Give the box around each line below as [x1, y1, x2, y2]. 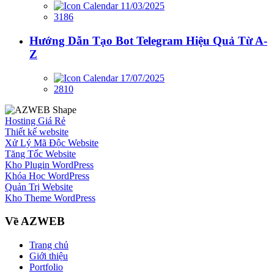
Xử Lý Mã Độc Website [5, 137, 98, 148]
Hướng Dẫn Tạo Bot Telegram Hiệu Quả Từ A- [29, 34, 267, 47]
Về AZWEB [5, 215, 65, 228]
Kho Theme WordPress [5, 192, 95, 203]
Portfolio [29, 262, 63, 273]
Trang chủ [29, 240, 68, 251]
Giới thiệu [29, 251, 68, 262]
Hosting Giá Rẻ [5, 115, 65, 126]
